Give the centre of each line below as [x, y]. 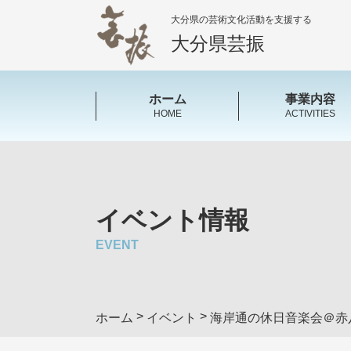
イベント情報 [172, 220]
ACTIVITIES [311, 113]
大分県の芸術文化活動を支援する [241, 19]
